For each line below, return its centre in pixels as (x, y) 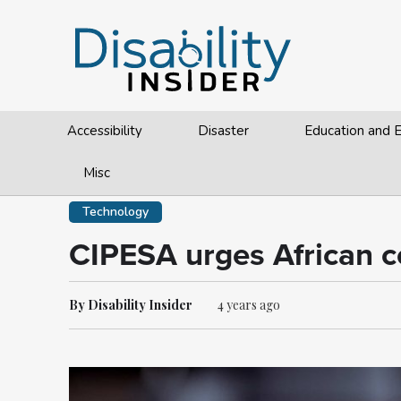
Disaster (224, 131)
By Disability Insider (131, 305)
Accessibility (105, 131)
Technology (115, 212)
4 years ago (249, 305)
